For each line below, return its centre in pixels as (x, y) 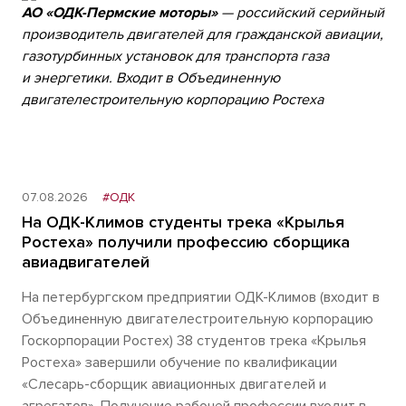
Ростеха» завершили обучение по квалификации (179, 362)
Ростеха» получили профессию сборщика (186, 242)
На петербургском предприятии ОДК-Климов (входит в (201, 297)
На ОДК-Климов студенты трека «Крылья (183, 222)
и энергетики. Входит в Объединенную (151, 78)
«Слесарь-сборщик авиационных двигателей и (174, 384)
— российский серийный (301, 13)
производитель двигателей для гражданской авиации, (203, 34)
